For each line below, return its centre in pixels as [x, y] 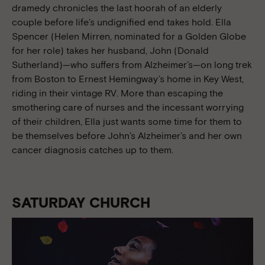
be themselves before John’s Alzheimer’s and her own [127, 135]
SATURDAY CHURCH [81, 202]
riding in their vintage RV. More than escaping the [117, 93]
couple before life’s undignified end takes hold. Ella [122, 22]
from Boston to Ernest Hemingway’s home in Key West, [128, 79]
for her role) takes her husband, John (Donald [110, 50]
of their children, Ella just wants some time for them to [127, 121]
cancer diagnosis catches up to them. [93, 150]
